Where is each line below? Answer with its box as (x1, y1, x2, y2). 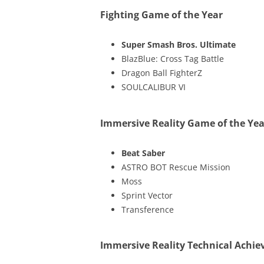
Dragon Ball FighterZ (121, 67, 202, 78)
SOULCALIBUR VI (121, 81, 186, 93)
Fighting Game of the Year (100, 8, 223, 21)
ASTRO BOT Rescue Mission (121, 161, 230, 173)
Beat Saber (121, 147, 165, 159)
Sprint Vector (121, 189, 173, 201)
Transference (121, 203, 174, 215)
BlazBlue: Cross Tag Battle (121, 53, 224, 64)
